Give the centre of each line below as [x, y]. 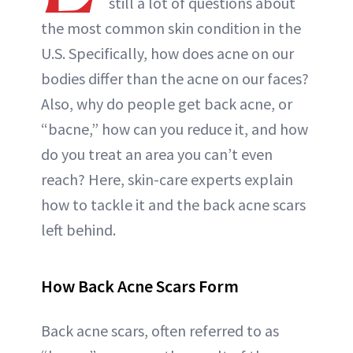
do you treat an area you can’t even [157, 154]
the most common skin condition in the [171, 28]
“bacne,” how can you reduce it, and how [175, 129]
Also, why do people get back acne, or [167, 104]
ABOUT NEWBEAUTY [171, 17]
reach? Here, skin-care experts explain [167, 179]
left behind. [78, 230]
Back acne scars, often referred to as [160, 331]
